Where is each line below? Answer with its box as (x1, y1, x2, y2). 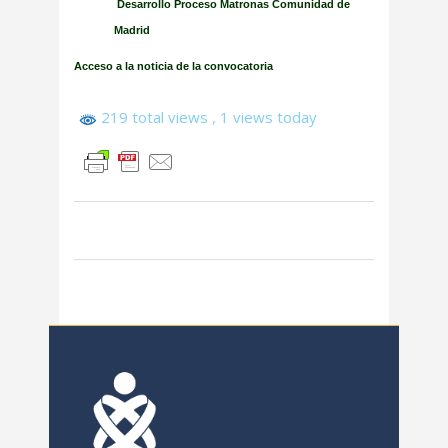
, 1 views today (212, 107, 317, 128)
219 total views (97, 107, 212, 128)
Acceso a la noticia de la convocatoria (74, 60, 273, 73)
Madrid (114, 24, 150, 37)
